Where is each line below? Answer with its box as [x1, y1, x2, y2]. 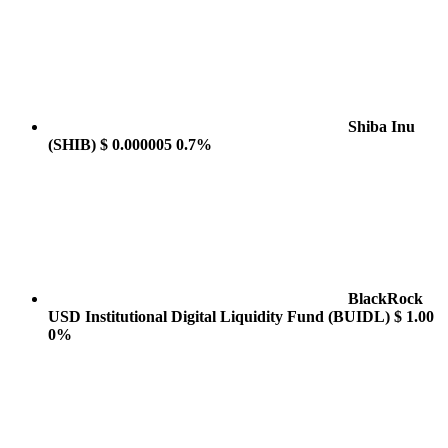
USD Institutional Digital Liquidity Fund [48, 308, 328, 325]
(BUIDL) [328, 308, 390, 325]
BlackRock [348, 290, 423, 307]
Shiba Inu [348, 118, 415, 135]
